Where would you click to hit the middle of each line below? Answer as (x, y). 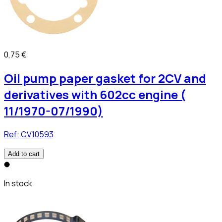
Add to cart (24, 154)
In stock (18, 184)
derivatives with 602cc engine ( (95, 95)
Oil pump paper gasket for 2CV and (105, 78)
